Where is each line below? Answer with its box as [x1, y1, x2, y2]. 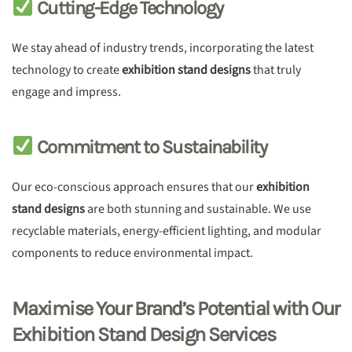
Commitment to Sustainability [33, 136, 267, 158]
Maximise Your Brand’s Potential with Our [12, 297, 339, 320]
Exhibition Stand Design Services [12, 323, 276, 346]
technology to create [12, 61, 122, 79]
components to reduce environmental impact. [12, 244, 253, 262]
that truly [251, 61, 301, 79]
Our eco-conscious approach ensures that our [12, 178, 256, 196]
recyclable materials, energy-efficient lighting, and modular [12, 222, 321, 240]
